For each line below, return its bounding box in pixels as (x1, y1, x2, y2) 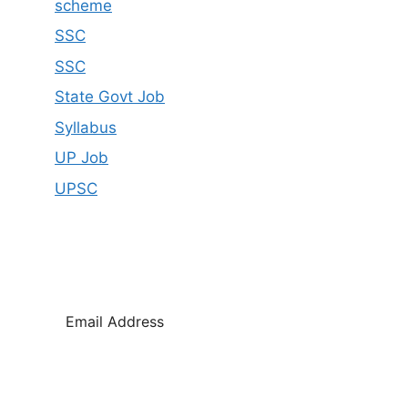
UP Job (55, 148, 108, 167)
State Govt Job (55, 87, 165, 106)
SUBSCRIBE (164, 376, 244, 394)
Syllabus (55, 117, 117, 137)
